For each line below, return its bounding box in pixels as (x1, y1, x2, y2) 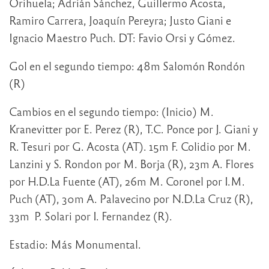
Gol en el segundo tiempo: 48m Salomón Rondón (9, 58, 245, 73)
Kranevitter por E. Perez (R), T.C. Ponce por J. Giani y (9, 121, 258, 136)
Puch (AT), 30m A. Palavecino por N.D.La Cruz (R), (9, 191, 253, 205)
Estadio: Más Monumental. (9, 237, 141, 251)
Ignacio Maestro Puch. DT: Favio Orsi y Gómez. (9, 30, 235, 44)
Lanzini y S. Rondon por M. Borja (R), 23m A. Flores (9, 156, 254, 171)
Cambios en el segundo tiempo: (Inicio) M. (9, 104, 214, 118)
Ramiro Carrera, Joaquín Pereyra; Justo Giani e (9, 13, 231, 27)
